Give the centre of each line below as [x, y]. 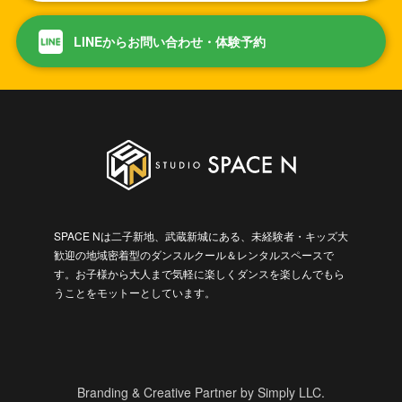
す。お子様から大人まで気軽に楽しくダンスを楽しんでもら [199, 274]
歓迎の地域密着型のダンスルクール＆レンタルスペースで [194, 255]
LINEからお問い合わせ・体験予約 [169, 42]
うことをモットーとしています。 [135, 293]
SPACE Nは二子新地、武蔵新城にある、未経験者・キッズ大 [201, 236]
